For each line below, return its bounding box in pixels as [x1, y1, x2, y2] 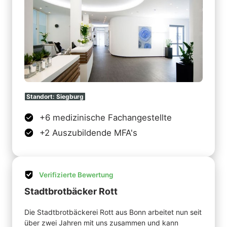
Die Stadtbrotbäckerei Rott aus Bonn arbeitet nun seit [24, 207, 202, 216]
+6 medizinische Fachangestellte [39, 112, 172, 123]
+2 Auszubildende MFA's [39, 127, 137, 138]
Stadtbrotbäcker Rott [24, 185, 118, 197]
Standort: [26, 92, 56, 100]
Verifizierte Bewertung [39, 170, 113, 179]
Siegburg [56, 92, 84, 100]
